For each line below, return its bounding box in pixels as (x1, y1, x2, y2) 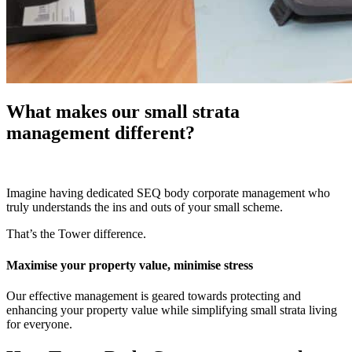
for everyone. (6, 317, 72, 331)
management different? (6, 123, 195, 144)
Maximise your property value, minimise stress (6, 258, 253, 272)
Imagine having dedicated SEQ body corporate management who (6, 186, 330, 200)
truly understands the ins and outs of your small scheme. (6, 200, 283, 214)
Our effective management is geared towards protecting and (6, 288, 301, 302)
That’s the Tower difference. (6, 227, 146, 241)
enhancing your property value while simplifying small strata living (6, 302, 337, 317)
